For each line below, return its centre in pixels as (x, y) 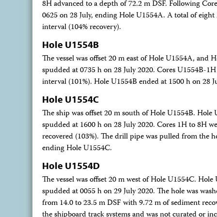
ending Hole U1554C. (77, 149)
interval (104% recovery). (82, 28)
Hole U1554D (71, 165)
